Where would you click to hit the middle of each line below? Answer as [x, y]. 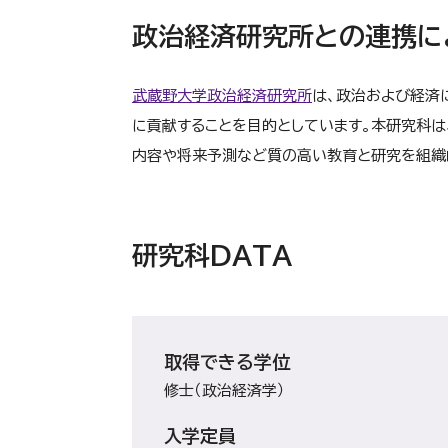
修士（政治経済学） [224, 390]
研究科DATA [212, 255]
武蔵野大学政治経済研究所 [222, 95]
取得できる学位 [227, 362]
